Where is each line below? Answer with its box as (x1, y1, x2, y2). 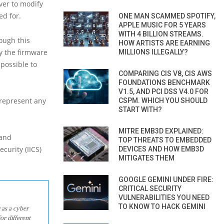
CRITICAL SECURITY (118, 184, 181, 192)
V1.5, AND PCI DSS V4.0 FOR (118, 87, 208, 95)
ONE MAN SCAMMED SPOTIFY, (118, 11, 215, 20)
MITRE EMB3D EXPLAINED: (118, 126, 203, 135)
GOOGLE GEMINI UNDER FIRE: (118, 175, 213, 183)
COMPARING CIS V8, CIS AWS (118, 69, 212, 77)
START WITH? (118, 105, 162, 113)
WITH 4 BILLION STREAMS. (118, 29, 203, 38)
